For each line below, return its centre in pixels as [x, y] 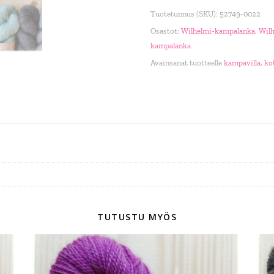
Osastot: [165, 31]
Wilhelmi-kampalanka [218, 31]
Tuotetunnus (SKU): [185, 14]
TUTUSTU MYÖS [137, 217]
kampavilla [242, 63]
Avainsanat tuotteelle [187, 63]
